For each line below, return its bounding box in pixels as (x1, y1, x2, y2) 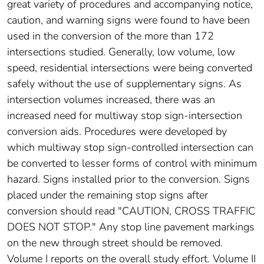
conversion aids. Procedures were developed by (7, 124, 227, 139)
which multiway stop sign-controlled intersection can (7, 140, 253, 155)
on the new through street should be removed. (7, 236, 223, 250)
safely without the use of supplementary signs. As (7, 77, 242, 91)
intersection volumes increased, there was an (7, 93, 215, 107)
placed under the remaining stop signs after (7, 188, 208, 203)
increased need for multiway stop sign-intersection (7, 108, 242, 123)
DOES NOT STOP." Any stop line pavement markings (7, 220, 255, 235)
